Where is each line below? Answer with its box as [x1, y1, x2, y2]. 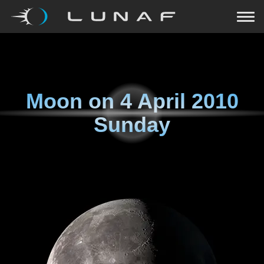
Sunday [94, 113, 170, 137]
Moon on [25, 89, 120, 113]
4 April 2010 [120, 89, 239, 113]
